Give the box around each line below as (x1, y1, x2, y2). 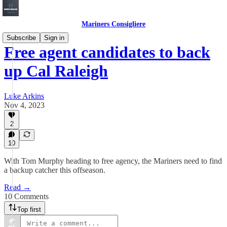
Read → (4, 183, 31, 192)
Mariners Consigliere (82, 20, 145, 28)
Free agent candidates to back (4, 43, 210, 62)
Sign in (44, 34, 64, 42)
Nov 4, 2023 (4, 100, 45, 109)
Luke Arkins (4, 91, 44, 100)
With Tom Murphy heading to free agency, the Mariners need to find (4, 157, 222, 165)
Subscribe (7, 34, 36, 42)
